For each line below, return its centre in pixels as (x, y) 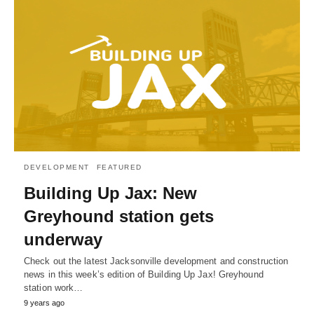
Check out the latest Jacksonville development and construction (156, 261)
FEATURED (119, 168)
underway (63, 240)
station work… (54, 288)
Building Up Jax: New (110, 193)
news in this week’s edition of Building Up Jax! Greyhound (144, 275)
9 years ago (44, 303)
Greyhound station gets (119, 217)
